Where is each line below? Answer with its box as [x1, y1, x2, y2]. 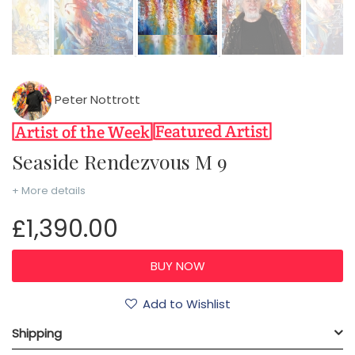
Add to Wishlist [142, 296, 231, 313]
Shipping [12, 325, 62, 342]
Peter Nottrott [52, 90, 140, 108]
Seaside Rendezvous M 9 [23, 147, 227, 174]
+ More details [12, 182, 86, 198]
